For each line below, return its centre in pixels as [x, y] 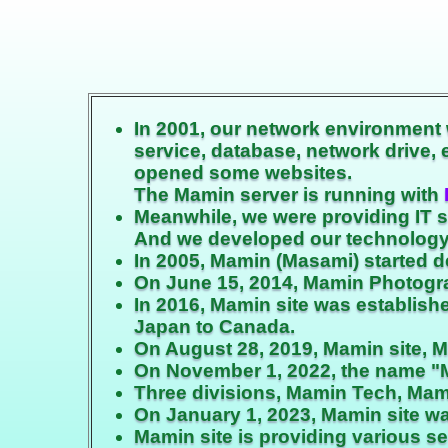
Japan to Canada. [214, 327]
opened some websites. [243, 173]
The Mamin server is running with [289, 195]
